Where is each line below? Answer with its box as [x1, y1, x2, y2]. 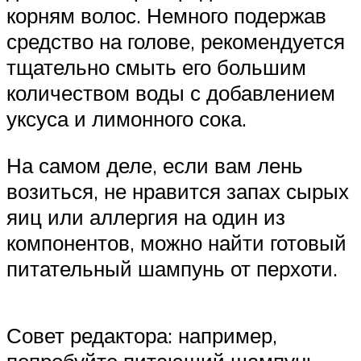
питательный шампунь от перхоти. [6, 255, 338, 281]
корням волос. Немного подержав [6, 2, 326, 29]
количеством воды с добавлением [6, 80, 335, 106]
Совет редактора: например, [6, 322, 277, 348]
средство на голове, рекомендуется [6, 28, 345, 55]
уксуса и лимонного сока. [6, 106, 247, 132]
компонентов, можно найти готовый [6, 229, 346, 255]
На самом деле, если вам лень [6, 151, 303, 178]
